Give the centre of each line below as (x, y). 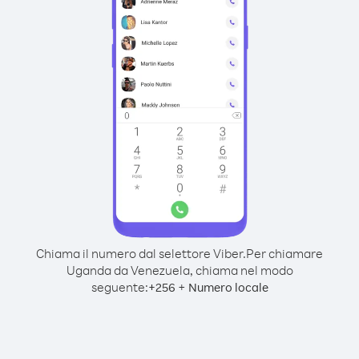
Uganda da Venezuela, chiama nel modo (179, 270)
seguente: (119, 287)
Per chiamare (284, 253)
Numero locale (228, 287)
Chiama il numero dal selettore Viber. (141, 253)
